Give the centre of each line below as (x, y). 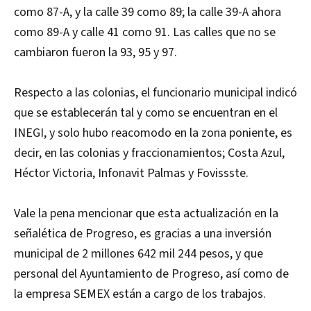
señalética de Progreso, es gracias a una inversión (143, 234)
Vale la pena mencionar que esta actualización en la (146, 214)
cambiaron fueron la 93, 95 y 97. (95, 53)
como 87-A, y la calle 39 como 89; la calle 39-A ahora (148, 12)
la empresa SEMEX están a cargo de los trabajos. (140, 294)
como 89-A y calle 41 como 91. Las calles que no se (145, 33)
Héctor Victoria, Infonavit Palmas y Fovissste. (131, 174)
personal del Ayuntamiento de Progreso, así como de (151, 274)
